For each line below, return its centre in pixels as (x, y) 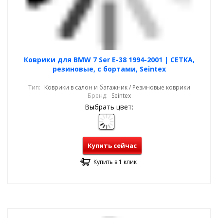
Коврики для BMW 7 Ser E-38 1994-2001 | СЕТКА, (109, 60)
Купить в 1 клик (115, 162)
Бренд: (97, 96)
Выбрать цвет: (109, 107)
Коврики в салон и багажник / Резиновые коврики (117, 87)
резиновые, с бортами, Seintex (109, 69)
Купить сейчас (112, 145)
